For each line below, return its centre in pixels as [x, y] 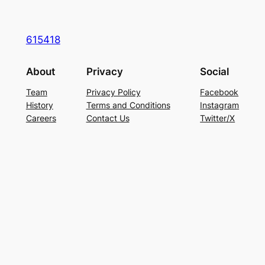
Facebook [219, 92]
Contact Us [108, 118]
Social [215, 72]
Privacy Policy [113, 92]
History [39, 105]
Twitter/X [218, 118]
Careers [41, 118]
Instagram [220, 105]
